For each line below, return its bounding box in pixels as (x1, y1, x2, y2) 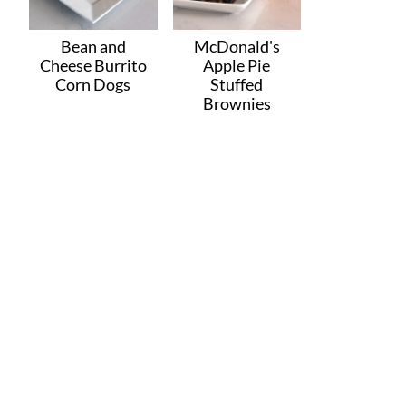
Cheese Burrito (39, 54, 147, 75)
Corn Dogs (55, 73, 131, 94)
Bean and (60, 35, 126, 56)
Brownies (202, 92, 271, 113)
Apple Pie (203, 54, 271, 75)
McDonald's (193, 35, 280, 56)
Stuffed (210, 73, 264, 94)
